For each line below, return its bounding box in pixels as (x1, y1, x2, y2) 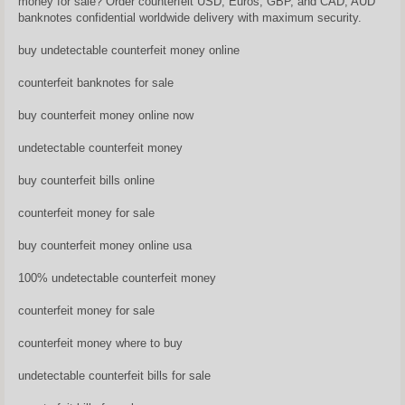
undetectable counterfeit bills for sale (18, 368, 211, 382)
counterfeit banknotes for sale (18, 75, 174, 89)
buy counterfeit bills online (18, 173, 155, 187)
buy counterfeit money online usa (18, 238, 192, 252)
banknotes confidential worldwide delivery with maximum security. (18, 10, 362, 24)
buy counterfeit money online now (18, 108, 193, 122)
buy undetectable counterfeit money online (18, 42, 240, 57)
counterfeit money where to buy (18, 335, 183, 350)
